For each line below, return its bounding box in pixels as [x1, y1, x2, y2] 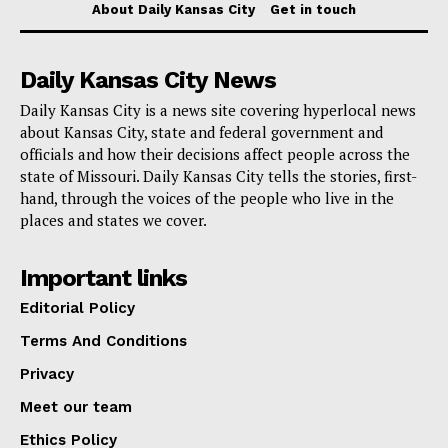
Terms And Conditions [20, 332, 187, 351]
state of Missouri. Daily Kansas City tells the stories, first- [20, 166, 417, 187]
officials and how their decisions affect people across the [20, 144, 410, 165]
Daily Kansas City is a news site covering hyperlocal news [20, 100, 416, 121]
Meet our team [20, 398, 132, 417]
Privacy [20, 365, 74, 384]
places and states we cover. [20, 210, 207, 231]
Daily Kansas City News [20, 66, 276, 95]
